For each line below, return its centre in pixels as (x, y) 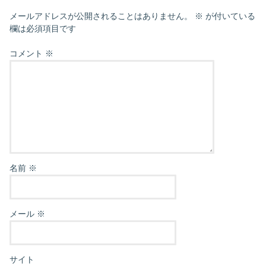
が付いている (229, 16)
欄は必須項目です (43, 28)
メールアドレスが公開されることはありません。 (101, 16)
